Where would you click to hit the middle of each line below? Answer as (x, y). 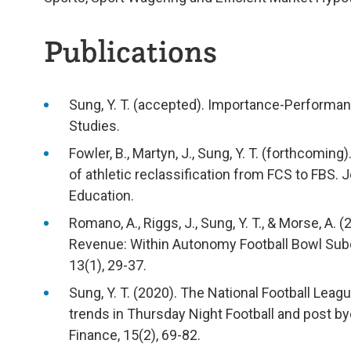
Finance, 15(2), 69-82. (135, 335)
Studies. (94, 125)
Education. (101, 195)
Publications (130, 50)
